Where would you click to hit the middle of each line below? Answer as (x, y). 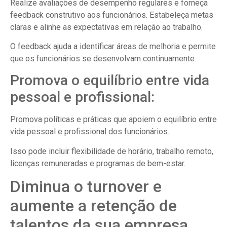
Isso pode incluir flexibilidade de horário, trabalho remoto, (112, 151)
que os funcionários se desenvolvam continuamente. (103, 58)
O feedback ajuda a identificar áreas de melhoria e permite (113, 46)
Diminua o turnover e (86, 187)
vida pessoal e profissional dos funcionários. (90, 132)
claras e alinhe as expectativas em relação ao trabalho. (106, 27)
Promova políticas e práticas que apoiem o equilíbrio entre (113, 120)
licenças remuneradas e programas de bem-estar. (98, 163)
